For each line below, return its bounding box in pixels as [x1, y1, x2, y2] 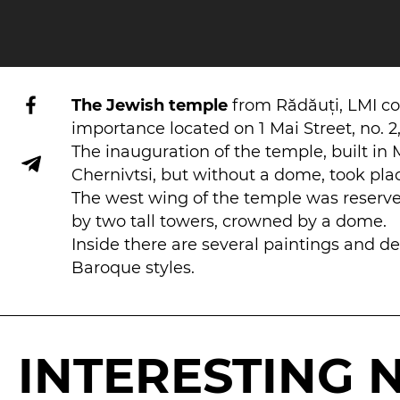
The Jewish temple [71, 95, 228, 115]
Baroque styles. [71, 257, 195, 278]
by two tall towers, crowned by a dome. [71, 211, 387, 231]
